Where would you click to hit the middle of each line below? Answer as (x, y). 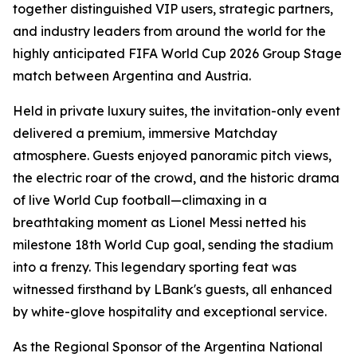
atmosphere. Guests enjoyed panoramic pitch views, (172, 155)
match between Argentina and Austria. (132, 75)
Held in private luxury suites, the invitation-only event (177, 110)
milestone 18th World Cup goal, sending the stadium (173, 244)
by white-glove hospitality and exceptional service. (170, 311)
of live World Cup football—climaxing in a (140, 200)
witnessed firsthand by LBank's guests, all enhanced (173, 289)
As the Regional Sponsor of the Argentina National (168, 346)
